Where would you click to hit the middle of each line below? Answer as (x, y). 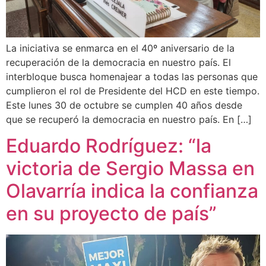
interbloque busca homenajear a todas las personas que (132, 76)
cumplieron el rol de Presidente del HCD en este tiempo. (133, 91)
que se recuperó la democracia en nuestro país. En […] (129, 119)
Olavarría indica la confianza (132, 191)
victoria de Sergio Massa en (130, 169)
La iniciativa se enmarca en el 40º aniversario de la (120, 48)
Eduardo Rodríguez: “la (109, 146)
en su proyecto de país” (111, 214)
